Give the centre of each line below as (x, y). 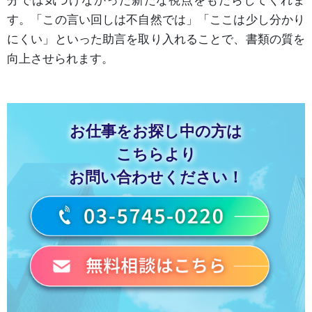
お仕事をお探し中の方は (156, 131)
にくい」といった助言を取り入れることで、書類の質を (156, 39)
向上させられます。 (60, 58)
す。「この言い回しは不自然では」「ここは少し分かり (156, 19)
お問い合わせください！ (156, 177)
